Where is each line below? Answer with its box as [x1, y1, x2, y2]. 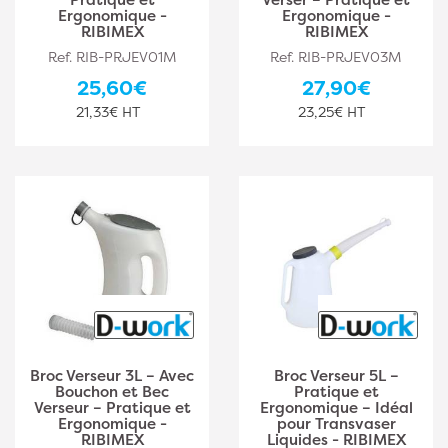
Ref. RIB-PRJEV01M [47, 47, 177, 66]
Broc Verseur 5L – [273, 365, 399, 386]
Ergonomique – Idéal [259, 397, 413, 418]
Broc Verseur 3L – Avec [30, 365, 194, 386]
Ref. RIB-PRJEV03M [270, 47, 402, 66]
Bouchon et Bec [55, 381, 169, 402]
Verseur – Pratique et [33, 397, 191, 418]
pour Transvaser [276, 413, 396, 434]
